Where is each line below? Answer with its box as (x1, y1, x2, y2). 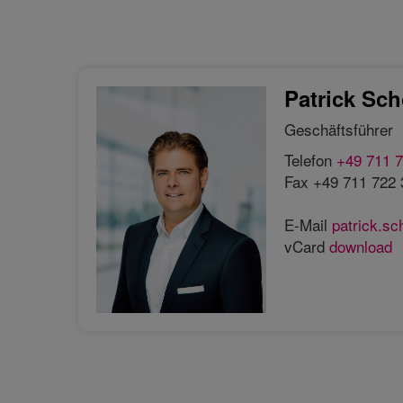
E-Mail (283, 212, 332, 236)
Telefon (283, 148, 336, 171)
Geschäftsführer (283, 117, 393, 140)
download (328, 234, 392, 257)
